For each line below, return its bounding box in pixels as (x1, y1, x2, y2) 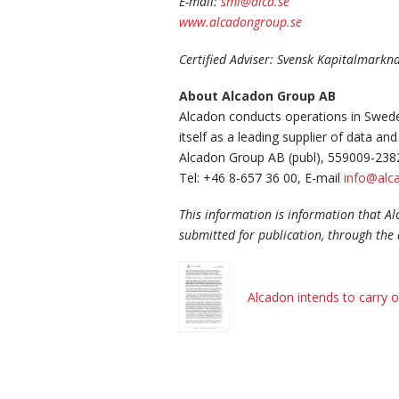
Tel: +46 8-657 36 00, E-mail (179, 168, 344, 186)
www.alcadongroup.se (179, 13, 302, 31)
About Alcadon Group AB (179, 86, 336, 104)
